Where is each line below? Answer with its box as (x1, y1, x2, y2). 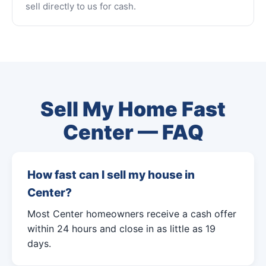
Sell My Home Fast (40, 97, 226, 121)
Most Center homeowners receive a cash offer (27, 208, 236, 220)
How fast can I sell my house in (27, 168, 195, 182)
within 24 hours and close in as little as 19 (27, 223, 216, 235)
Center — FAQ (62, 120, 204, 144)
